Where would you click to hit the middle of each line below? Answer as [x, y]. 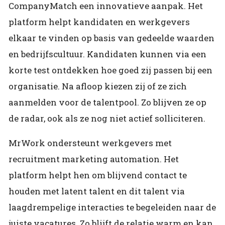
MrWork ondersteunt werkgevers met [90, 143]
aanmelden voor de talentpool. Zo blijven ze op [107, 102]
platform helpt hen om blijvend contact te [98, 175]
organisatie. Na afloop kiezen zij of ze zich [98, 86]
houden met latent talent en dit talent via [97, 191]
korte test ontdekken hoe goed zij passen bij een [110, 70]
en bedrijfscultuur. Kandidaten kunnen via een [107, 54]
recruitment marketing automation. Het [94, 159]
